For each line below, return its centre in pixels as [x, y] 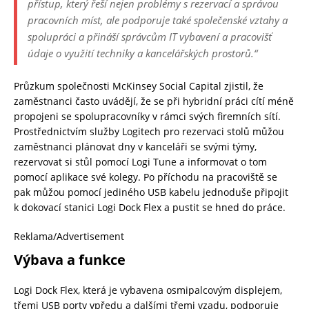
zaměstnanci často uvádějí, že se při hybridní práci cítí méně [154, 101]
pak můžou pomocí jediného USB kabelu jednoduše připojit [151, 192]
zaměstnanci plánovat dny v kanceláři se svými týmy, [135, 147]
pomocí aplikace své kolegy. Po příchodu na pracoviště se [146, 177]
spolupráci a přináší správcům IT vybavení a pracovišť [150, 37]
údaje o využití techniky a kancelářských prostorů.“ [142, 53]
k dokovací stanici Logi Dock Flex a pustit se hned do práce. [150, 208]
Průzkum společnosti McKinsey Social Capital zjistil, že [139, 86]
